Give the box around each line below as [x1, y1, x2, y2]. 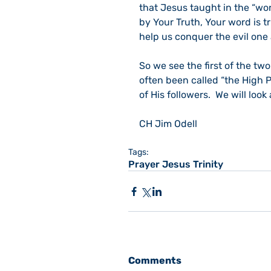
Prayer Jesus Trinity [128, 158, 223, 170]
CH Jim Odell [139, 118, 197, 129]
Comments [128, 255, 181, 266]
